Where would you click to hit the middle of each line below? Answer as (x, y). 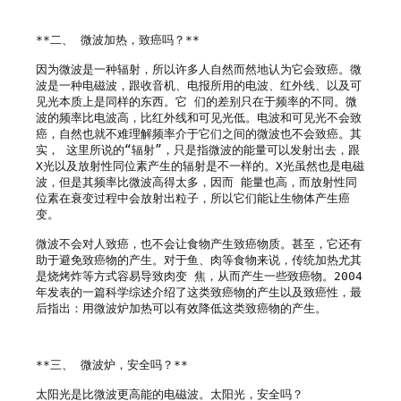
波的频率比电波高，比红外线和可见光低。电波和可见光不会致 (199, 117)
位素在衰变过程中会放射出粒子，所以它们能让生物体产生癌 (193, 198)
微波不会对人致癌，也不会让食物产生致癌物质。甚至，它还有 (199, 243)
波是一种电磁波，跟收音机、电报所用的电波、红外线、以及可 (199, 85)
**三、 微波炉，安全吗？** (112, 364)
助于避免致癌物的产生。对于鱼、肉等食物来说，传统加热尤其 (199, 260)
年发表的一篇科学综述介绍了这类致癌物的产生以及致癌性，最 (199, 292)
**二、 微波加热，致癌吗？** (118, 39)
